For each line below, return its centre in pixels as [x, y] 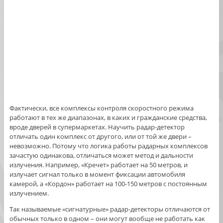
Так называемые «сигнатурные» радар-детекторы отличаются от [110, 209]
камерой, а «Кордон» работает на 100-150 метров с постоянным [108, 184]
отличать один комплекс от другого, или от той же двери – [100, 137]
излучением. [29, 193]
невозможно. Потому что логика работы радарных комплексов [108, 146]
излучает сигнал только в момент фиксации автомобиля [97, 174]
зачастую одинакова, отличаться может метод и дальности [101, 156]
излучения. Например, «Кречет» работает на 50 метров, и [98, 165]
